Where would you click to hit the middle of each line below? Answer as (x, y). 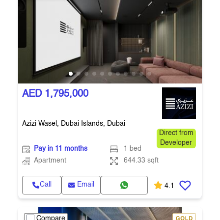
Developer (176, 143)
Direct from (176, 133)
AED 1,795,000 (55, 94)
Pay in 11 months (61, 149)
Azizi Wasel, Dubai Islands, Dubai (74, 124)
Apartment (50, 161)
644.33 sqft (141, 161)
